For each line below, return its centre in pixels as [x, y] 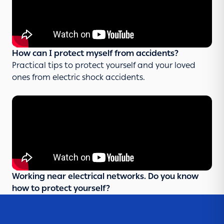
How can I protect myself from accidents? [95, 53]
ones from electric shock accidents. [78, 77]
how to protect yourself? [61, 188]
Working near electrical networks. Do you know [105, 176]
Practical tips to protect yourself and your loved [104, 65]
